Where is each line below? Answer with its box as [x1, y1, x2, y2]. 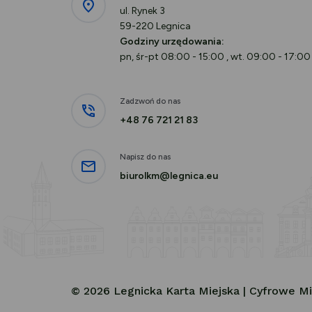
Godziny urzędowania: [120, 35, 224, 47]
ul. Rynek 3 [120, 4, 165, 17]
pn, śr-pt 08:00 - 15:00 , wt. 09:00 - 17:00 [120, 50, 311, 63]
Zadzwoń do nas [120, 95, 180, 106]
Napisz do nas [120, 151, 171, 162]
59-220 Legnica [120, 19, 191, 32]
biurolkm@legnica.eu [120, 169, 218, 182]
